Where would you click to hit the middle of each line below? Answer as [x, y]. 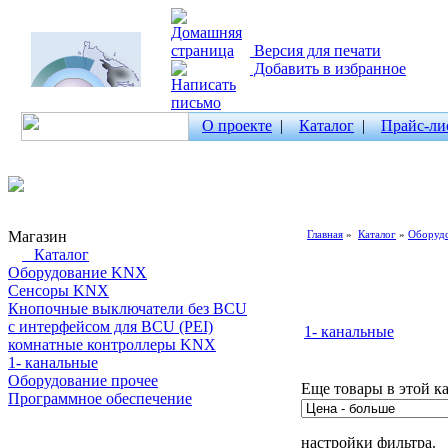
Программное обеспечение [100, 398]
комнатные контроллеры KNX [112, 344]
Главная [325, 234]
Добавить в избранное [328, 68]
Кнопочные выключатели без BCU [127, 308]
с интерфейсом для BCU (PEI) [110, 326]
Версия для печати [315, 50]
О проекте [237, 125]
